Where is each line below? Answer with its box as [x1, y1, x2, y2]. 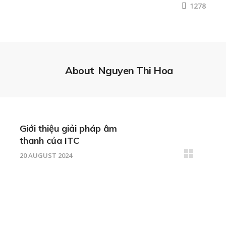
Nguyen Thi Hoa [97, 64, 173, 77]
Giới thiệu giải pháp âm [20, 123, 117, 135]
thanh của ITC [20, 135, 79, 147]
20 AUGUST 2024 [20, 151, 72, 160]
